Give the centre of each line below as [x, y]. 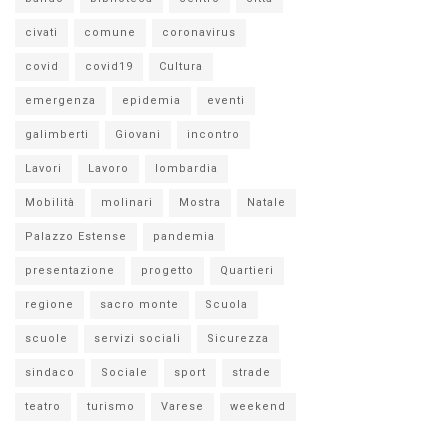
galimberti [57, 134]
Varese [182, 406]
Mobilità [50, 202]
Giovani [138, 134]
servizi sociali [137, 338]
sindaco [50, 372]
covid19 [109, 66]
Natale [266, 202]
